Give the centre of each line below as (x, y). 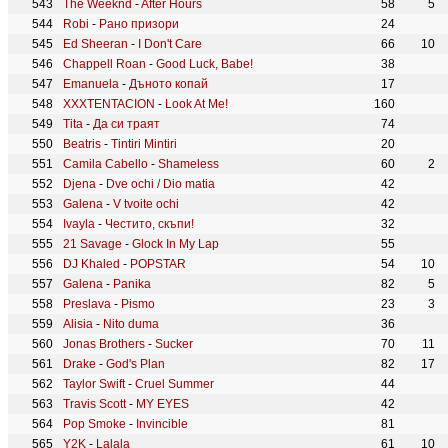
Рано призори (139, 24)
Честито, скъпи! (149, 224)
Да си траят (126, 124)
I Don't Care (170, 44)
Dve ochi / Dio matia (160, 184)
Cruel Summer (174, 384)
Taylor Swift (94, 384)
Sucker (174, 344)
